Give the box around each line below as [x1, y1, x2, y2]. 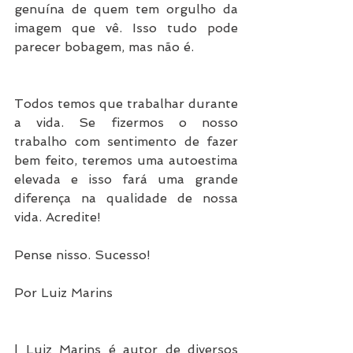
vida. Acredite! [14, 210, 101, 225]
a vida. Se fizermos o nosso [14, 115, 238, 131]
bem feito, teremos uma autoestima [14, 153, 238, 169]
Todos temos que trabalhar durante [14, 96, 238, 112]
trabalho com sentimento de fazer [14, 134, 238, 150]
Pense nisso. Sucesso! [14, 247, 150, 263]
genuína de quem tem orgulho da [14, 2, 238, 17]
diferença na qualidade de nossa [14, 191, 238, 206]
